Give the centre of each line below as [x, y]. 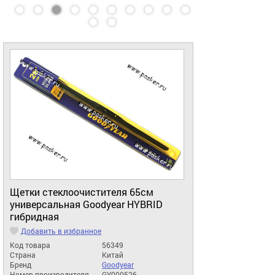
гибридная [34, 217]
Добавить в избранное [61, 231]
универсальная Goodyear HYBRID [86, 205]
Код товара [30, 245]
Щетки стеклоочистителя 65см [82, 192]
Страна [23, 255]
